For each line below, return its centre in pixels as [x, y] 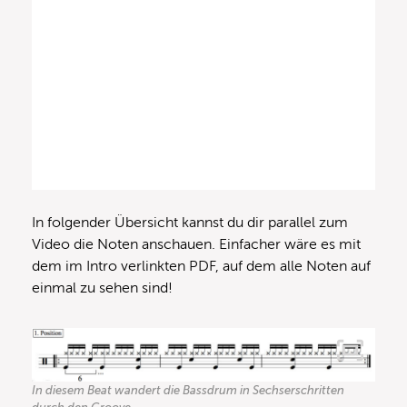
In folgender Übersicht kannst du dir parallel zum [190, 223]
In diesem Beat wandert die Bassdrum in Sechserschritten [188, 390]
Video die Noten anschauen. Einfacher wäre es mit [196, 245]
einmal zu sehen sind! [102, 288]
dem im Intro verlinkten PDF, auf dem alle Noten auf [201, 267]
